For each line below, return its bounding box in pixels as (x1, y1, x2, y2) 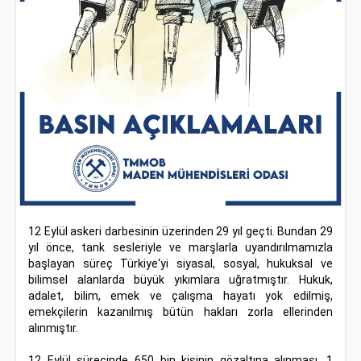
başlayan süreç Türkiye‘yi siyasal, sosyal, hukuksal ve (28, 257, 333, 270)
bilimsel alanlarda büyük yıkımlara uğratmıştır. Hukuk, (28, 273, 333, 286)
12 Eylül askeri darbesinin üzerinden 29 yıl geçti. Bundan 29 (28, 225, 333, 238)
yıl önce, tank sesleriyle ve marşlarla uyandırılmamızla (28, 241, 333, 254)
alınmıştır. (28, 322, 78, 334)
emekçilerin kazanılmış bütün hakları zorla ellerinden (28, 305, 333, 318)
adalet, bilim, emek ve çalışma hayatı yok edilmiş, (28, 289, 333, 302)
